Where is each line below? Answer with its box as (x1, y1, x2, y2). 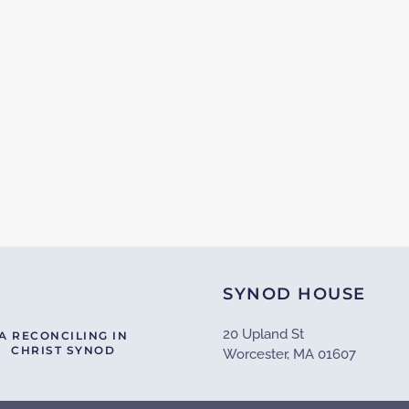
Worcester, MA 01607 (223, 346, 356, 362)
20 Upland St (223, 326, 304, 342)
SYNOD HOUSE (223, 284, 366, 304)
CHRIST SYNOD (11, 342, 115, 357)
